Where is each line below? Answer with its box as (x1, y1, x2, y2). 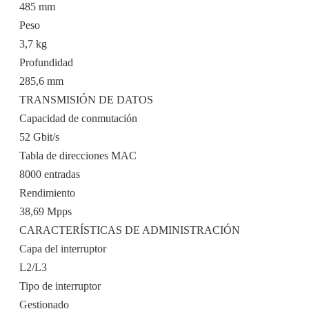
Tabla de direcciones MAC (19, 150, 137, 162)
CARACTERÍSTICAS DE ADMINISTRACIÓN (19, 224, 240, 237)
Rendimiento (19, 187, 75, 199)
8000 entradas (19, 168, 80, 181)
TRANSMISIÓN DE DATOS (19, 94, 153, 106)
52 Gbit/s (19, 131, 59, 143)
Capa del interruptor (19, 243, 106, 255)
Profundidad (19, 57, 73, 69)
